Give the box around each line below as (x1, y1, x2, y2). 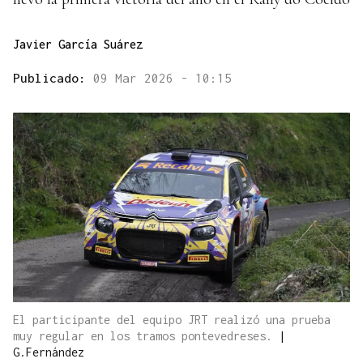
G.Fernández (13, 345, 84, 360)
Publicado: (13, 70, 93, 86)
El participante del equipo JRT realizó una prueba (13, 313, 331, 327)
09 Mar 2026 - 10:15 (93, 70, 232, 86)
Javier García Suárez (13, 37, 143, 52)
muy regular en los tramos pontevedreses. (13, 329, 279, 344)
